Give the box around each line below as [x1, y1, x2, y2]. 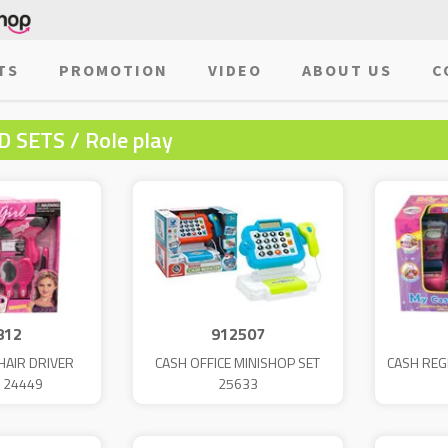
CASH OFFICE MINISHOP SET [155, 351, 321, 373]
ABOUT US [301, 60, 392, 80]
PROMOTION [58, 60, 168, 80]
